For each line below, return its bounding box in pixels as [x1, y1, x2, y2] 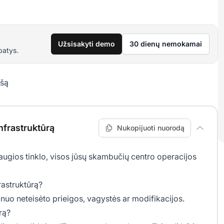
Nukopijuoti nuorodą [117, 123, 184, 132]
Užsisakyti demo [58, 39, 115, 48]
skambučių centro [88, 151, 155, 161]
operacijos [155, 151, 196, 161]
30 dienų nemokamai [129, 39, 202, 48]
